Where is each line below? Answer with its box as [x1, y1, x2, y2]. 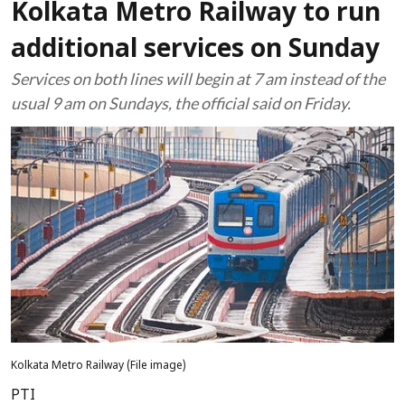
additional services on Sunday [11, 35, 380, 66]
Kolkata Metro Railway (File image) [11, 359, 186, 372]
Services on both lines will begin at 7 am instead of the [11, 69, 385, 89]
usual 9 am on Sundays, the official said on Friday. [11, 93, 351, 113]
